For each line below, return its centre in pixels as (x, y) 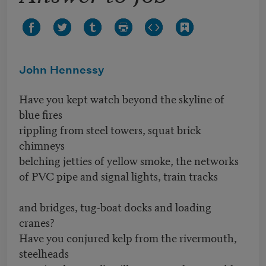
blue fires (41, 114)
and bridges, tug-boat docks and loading (115, 207)
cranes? (37, 222)
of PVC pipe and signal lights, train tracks (118, 176)
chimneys (42, 145)
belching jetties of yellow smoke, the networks (129, 160)
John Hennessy (61, 71)
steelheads (44, 253)
